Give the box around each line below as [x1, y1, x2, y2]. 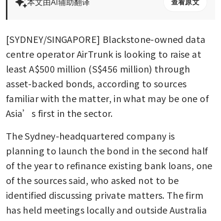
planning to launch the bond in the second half [6, 144, 208, 157]
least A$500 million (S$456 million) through [6, 62, 190, 75]
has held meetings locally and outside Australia [6, 203, 207, 216]
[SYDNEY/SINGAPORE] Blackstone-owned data [6, 32, 206, 45]
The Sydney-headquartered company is [6, 129, 175, 142]
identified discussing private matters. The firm [6, 188, 203, 201]
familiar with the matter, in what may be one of [6, 91, 209, 105]
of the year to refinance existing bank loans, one [6, 158, 213, 172]
